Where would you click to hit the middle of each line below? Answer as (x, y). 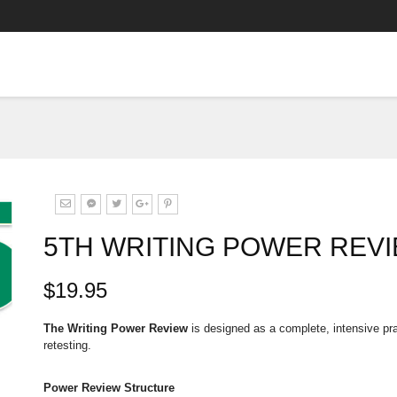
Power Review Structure (109, 388)
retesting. (69, 345)
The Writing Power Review (116, 328)
